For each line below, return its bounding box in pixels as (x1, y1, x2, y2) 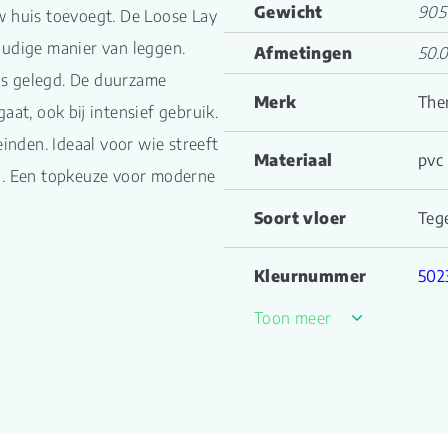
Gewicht (254, 2, 323, 22)
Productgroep (254, 374, 368, 394)
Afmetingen (254, 43, 352, 63)
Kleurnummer (254, 266, 367, 286)
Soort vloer (254, 208, 347, 228)
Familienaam (254, 324, 359, 344)
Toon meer (254, 308, 332, 328)
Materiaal (254, 150, 333, 170)
